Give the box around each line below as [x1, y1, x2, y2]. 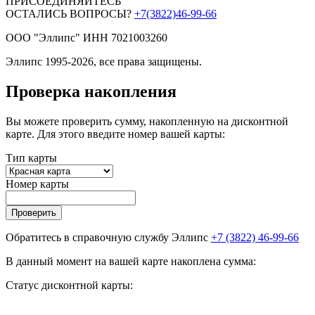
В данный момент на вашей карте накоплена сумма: [6, 255, 256, 267]
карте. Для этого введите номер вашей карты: [6, 127, 225, 140]
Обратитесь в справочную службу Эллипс [6, 231, 211, 243]
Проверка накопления [6, 82, 176, 101]
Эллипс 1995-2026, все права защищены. [6, 55, 202, 67]
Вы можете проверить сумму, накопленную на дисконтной [6, 115, 288, 127]
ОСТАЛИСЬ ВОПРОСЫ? [6, 7, 131, 20]
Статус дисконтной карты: [6, 278, 133, 291]
